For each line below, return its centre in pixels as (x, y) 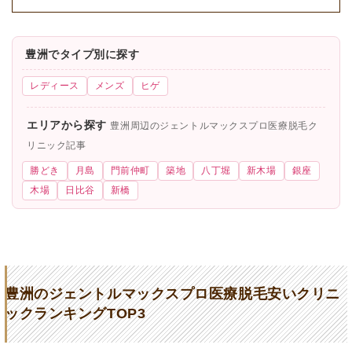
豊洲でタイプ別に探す (82, 54)
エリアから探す (69, 125)
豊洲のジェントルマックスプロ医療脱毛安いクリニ (172, 294)
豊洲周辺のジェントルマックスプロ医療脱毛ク (214, 126)
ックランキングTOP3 (75, 313)
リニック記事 (57, 145)
